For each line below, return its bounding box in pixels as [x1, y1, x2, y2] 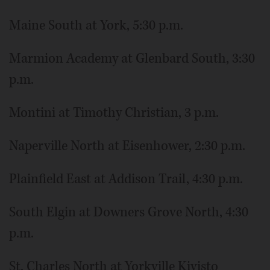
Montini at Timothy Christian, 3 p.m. [9, 103, 219, 122]
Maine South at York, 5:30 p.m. [9, 16, 183, 34]
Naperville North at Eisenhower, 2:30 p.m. [9, 136, 245, 155]
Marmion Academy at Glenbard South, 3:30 [9, 49, 255, 67]
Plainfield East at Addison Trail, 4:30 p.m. [9, 169, 243, 188]
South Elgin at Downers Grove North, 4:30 [9, 202, 248, 221]
